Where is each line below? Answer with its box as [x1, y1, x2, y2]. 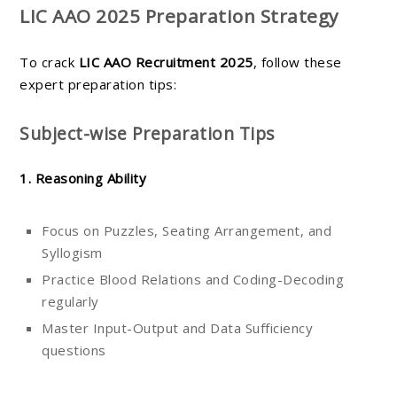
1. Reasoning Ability [19, 169, 146, 188]
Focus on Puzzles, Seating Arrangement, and [42, 222, 331, 240]
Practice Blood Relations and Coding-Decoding [42, 270, 344, 289]
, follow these [253, 53, 342, 72]
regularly [42, 292, 99, 311]
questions [42, 341, 106, 360]
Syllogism [42, 244, 103, 262]
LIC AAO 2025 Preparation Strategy [19, 4, 339, 29]
